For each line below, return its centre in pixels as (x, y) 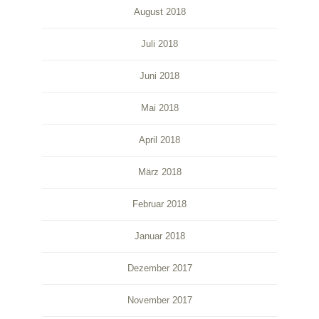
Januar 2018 (159, 236)
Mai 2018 (159, 108)
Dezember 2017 (159, 268)
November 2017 (159, 300)
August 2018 (159, 12)
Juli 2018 (159, 44)
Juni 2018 (159, 76)
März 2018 (159, 172)
